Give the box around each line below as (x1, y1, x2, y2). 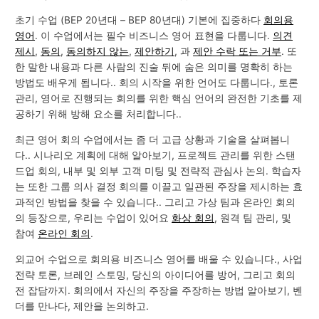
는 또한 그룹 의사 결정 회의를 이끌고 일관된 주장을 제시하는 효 (15, 181, 303, 193)
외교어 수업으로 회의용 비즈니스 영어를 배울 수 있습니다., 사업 (15, 253, 303, 265)
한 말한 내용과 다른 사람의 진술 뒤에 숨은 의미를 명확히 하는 (15, 61, 293, 73)
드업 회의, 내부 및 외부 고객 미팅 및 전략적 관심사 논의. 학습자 (15, 165, 302, 177)
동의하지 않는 (66, 46, 130, 58)
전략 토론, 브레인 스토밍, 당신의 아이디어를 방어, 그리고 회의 (15, 268, 296, 281)
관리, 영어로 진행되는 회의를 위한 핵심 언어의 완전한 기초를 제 (15, 93, 303, 105)
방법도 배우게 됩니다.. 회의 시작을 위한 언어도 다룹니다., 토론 (15, 77, 299, 89)
